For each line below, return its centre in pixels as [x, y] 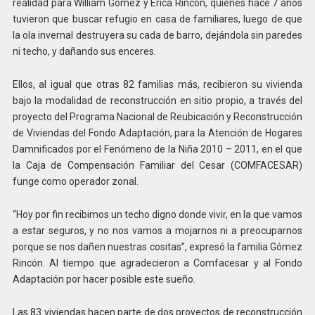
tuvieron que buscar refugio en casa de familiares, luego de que [157, 19]
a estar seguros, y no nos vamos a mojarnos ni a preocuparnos [157, 230]
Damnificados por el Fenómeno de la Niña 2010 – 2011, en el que [157, 149]
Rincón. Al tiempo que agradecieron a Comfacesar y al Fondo [157, 263]
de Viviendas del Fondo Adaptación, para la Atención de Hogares [157, 133]
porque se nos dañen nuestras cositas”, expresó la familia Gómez [157, 246]
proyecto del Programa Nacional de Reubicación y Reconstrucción [157, 116]
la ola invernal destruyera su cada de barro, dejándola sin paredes [157, 36]
